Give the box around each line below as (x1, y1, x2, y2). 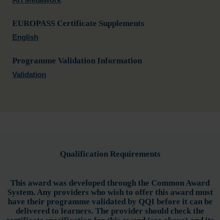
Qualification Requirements (59, 149, 161, 159)
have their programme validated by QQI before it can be (7, 197, 213, 206)
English (12, 33, 38, 41)
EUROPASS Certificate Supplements (12, 19, 144, 28)
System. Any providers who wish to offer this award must (7, 188, 213, 197)
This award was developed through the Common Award (10, 178, 210, 188)
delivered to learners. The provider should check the (16, 206, 204, 216)
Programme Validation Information (12, 56, 142, 65)
